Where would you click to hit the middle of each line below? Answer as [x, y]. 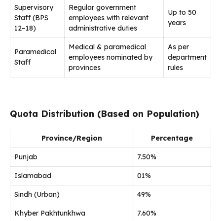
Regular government [102, 7]
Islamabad [33, 175]
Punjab [26, 157]
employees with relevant [109, 18]
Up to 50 [182, 12]
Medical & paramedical [107, 47]
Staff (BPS [31, 18]
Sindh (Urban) [37, 194]
